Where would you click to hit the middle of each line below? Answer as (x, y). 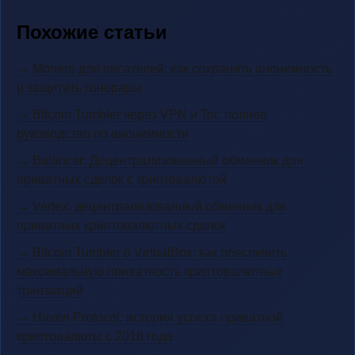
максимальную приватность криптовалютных (150, 271)
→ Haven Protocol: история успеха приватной (150, 317)
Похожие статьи (92, 32)
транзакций (50, 290)
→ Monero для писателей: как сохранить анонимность (174, 69)
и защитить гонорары (79, 88)
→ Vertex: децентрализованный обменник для (152, 206)
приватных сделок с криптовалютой (122, 179)
